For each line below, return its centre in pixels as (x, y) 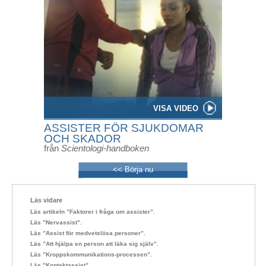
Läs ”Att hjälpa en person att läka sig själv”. (94, 244)
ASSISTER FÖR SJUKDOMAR (124, 128)
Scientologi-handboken (104, 148)
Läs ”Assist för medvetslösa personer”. (88, 233)
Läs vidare (46, 200)
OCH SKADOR (83, 139)
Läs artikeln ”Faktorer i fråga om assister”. (93, 212)
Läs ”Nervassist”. (56, 222)
